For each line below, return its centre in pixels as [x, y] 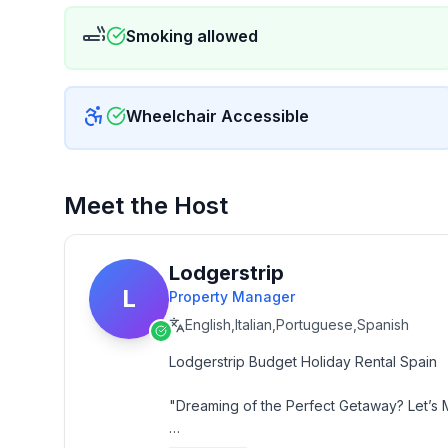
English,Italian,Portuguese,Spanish [297, 324]
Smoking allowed [192, 36]
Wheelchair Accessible [217, 116]
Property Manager [232, 296]
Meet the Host [146, 205]
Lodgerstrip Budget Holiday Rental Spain [303, 361]
